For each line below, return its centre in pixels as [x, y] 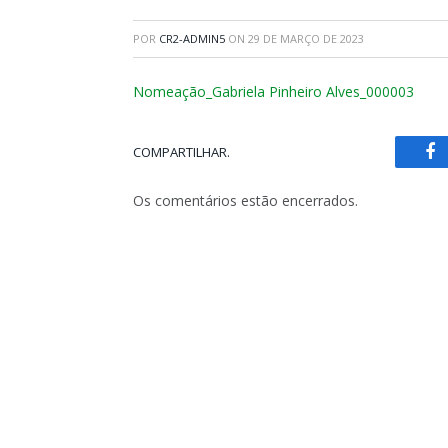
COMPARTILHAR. [181, 151]
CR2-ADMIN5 [192, 38]
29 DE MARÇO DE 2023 [306, 38]
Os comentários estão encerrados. [245, 200]
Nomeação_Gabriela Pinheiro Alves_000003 [273, 91]
